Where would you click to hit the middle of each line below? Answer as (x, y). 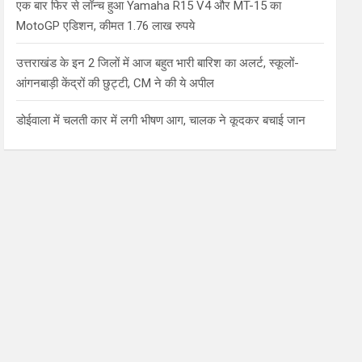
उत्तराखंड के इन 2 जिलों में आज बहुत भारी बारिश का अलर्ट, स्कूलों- (158, 63)
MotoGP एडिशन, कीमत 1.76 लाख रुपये (106, 25)
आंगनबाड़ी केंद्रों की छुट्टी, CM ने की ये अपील (116, 83)
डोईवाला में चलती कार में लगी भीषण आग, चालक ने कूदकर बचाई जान (161, 120)
